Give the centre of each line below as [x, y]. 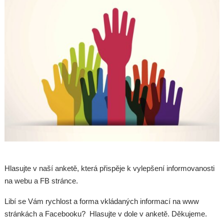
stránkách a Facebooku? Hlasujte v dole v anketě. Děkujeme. [106, 214]
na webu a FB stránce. [41, 181]
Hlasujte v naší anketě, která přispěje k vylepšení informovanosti [110, 168]
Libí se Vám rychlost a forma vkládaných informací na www [102, 201]
